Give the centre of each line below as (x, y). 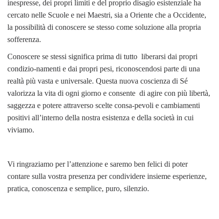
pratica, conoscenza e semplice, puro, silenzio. (78, 188)
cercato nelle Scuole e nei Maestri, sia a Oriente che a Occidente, (107, 15)
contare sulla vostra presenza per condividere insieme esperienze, (107, 176)
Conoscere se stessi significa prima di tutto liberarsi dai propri (102, 56)
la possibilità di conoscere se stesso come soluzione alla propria (104, 27)
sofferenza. (24, 39)
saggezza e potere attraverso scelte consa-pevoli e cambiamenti (104, 105)
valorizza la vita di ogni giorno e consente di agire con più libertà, (109, 93)
